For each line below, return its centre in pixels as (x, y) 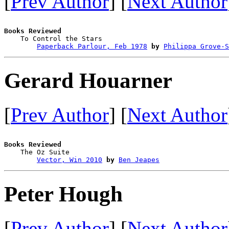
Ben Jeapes (139, 159)
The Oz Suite (86, 152)
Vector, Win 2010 (70, 159)
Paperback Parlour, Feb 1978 (92, 46)
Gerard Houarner (88, 80)
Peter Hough (63, 194)
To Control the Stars (86, 38)
